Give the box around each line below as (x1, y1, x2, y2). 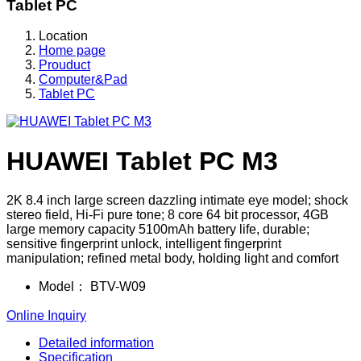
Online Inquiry (6, 309, 86, 323)
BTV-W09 (87, 280, 146, 294)
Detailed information (39, 336, 154, 351)
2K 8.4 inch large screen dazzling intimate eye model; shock (6, 193, 348, 208)
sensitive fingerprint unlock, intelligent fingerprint (6, 237, 281, 251)
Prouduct (39, 58, 90, 73)
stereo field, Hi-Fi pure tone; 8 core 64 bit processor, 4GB (6, 208, 329, 222)
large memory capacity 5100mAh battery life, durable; (6, 222, 309, 237)
